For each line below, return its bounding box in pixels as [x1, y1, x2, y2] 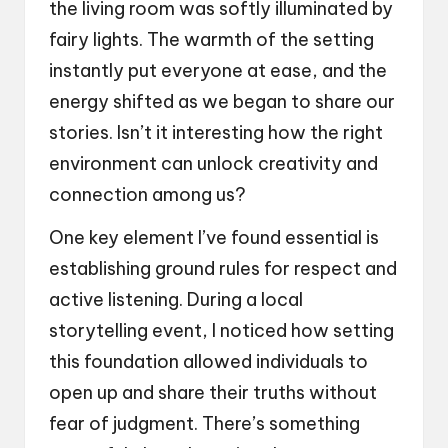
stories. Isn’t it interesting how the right [49, 121, 383, 145]
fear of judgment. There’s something [49, 412, 360, 436]
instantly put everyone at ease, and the [49, 59, 387, 83]
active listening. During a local [49, 288, 303, 312]
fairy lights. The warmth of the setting [49, 28, 374, 52]
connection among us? [49, 183, 246, 207]
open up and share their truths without [49, 381, 377, 405]
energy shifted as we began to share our [49, 90, 395, 114]
